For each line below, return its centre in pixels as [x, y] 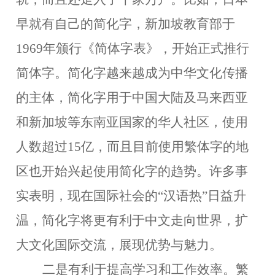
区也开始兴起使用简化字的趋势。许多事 [132, 171]
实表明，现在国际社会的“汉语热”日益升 [131, 196]
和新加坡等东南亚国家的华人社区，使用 [132, 122]
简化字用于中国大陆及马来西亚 [158, 98]
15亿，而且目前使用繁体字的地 [158, 147]
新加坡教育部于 [190, 24]
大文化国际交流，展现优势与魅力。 [119, 245]
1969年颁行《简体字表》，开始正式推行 [133, 48]
